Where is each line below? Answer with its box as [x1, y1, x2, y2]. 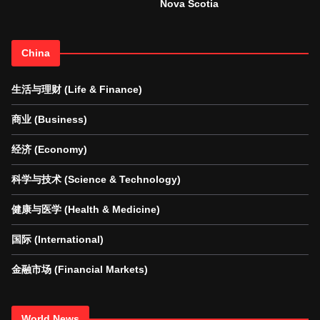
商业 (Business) [11, 114, 87, 126]
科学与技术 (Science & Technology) [11, 174, 181, 186]
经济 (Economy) [11, 144, 87, 156]
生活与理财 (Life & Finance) [11, 84, 142, 96]
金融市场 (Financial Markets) [11, 264, 148, 276]
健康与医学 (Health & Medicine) [11, 204, 160, 216]
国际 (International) [11, 234, 104, 246]
